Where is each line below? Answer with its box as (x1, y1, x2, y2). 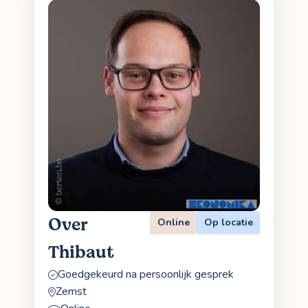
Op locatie (203, 215, 253, 229)
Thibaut (48, 240, 114, 265)
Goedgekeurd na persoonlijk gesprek (58, 267, 234, 283)
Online (157, 215, 190, 229)
